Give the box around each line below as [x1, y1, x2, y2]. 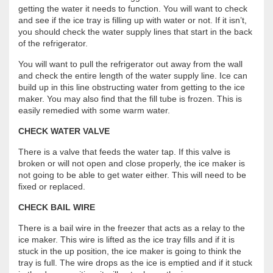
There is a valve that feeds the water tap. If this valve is [18, 147, 230, 157]
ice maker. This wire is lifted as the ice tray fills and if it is [18, 235, 235, 245]
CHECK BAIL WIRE [18, 202, 95, 213]
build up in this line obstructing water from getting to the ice [18, 82, 245, 93]
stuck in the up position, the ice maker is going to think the [18, 246, 241, 257]
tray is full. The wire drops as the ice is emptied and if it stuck [18, 258, 252, 268]
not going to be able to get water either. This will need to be [18, 170, 246, 180]
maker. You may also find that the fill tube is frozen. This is [18, 94, 242, 104]
